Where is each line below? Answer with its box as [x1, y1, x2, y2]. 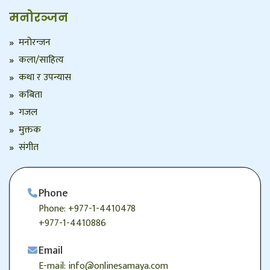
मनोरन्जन [19, 34, 51, 51]
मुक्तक [19, 122, 41, 139]
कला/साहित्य [19, 52, 64, 69]
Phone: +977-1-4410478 [39, 201, 136, 218]
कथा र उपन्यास [19, 69, 71, 86]
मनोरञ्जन [9, 9, 68, 27]
